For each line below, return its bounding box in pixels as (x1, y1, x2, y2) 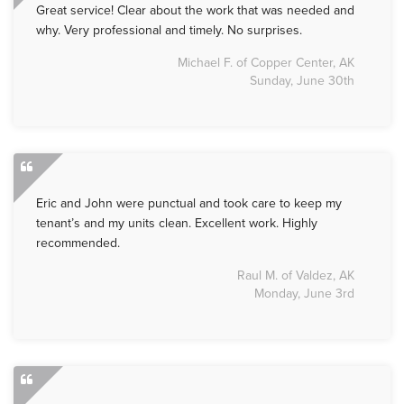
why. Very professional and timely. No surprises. (36, 23, 302, 39)
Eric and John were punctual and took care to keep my (36, 196, 342, 212)
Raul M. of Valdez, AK (237, 268, 354, 284)
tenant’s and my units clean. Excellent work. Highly (36, 216, 317, 232)
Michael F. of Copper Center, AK (178, 55, 354, 71)
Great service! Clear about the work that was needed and (36, 3, 354, 19)
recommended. (36, 235, 120, 252)
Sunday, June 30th (250, 73, 354, 89)
